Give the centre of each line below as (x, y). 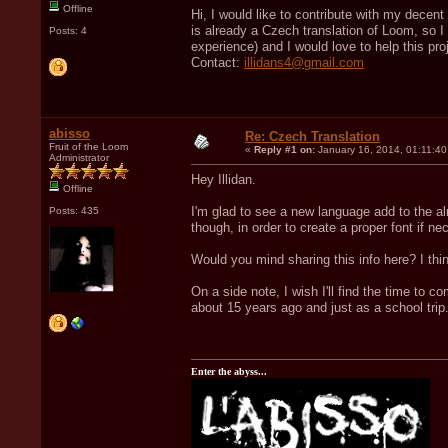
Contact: (217, 62)
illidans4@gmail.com (304, 62)
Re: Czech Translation (312, 136)
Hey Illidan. (223, 179)
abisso (69, 133)
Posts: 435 (74, 210)
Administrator (79, 157)
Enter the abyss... (229, 371)
